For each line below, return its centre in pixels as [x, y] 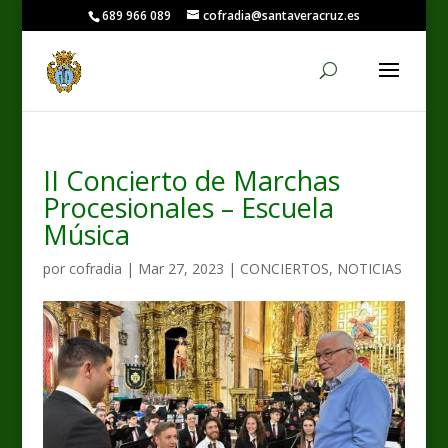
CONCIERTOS [284, 268]
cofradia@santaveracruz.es [281, 15]
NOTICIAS [369, 268]
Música [86, 234]
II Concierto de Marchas [191, 180]
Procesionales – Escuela [188, 207]
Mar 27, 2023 [180, 268]
